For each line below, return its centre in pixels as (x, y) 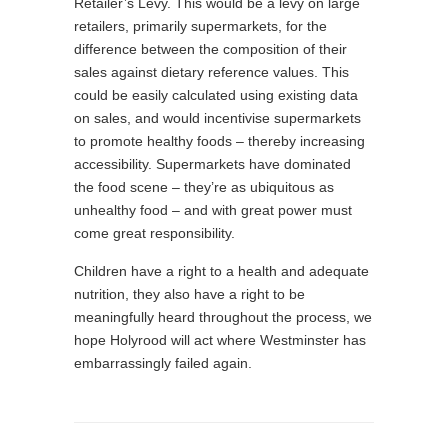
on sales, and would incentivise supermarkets (217, 118)
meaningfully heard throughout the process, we (223, 317)
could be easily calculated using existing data (216, 95)
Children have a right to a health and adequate (221, 271)
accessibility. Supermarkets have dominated (212, 164)
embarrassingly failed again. (163, 363)
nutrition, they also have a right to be (189, 294)
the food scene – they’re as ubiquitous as (204, 187)
